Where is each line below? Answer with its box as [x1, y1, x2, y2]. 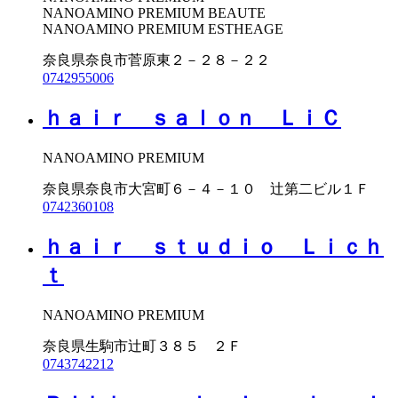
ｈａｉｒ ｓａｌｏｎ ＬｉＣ [43, 107, 341, 131]
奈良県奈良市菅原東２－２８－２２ [43, 52, 270, 68]
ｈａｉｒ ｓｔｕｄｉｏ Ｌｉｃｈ [43, 235, 384, 259]
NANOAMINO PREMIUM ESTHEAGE [43, 21, 283, 37]
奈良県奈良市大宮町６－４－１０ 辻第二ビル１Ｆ [43, 180, 370, 196]
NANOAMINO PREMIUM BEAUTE [43, 5, 266, 21]
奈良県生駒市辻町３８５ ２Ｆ [43, 338, 242, 354]
